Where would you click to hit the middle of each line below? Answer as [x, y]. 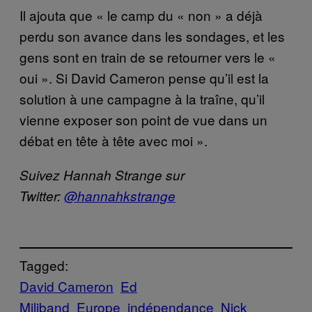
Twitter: [42, 195]
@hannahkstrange [120, 195]
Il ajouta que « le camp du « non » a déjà [141, 15]
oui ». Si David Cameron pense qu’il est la [144, 77]
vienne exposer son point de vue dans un [143, 119]
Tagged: [44, 265]
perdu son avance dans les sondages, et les [152, 36]
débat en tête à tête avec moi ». [114, 140]
